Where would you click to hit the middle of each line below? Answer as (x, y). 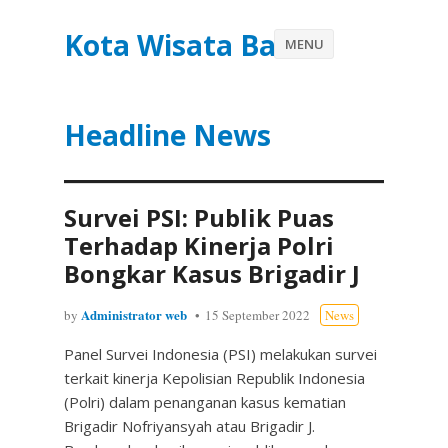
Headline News (167, 135)
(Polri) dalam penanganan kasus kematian (205, 402)
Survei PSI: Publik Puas (199, 217)
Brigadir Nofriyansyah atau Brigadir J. (189, 426)
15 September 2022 (257, 315)
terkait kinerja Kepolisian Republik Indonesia (214, 378)
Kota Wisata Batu (185, 45)
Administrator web (134, 314)
